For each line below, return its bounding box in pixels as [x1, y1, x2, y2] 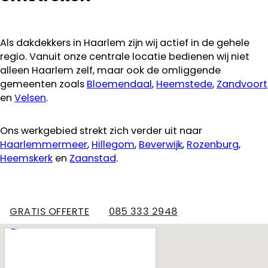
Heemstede [156, 77, 212, 91]
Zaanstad [69, 151, 116, 165]
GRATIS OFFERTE [10, 205, 90, 219]
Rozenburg [187, 137, 239, 151]
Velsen [14, 90, 46, 105]
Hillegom [92, 137, 135, 151]
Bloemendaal [87, 77, 152, 91]
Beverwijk [139, 137, 182, 151]
